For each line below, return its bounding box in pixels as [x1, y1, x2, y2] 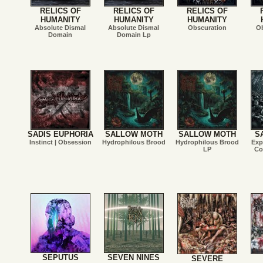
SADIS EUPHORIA [27, 130, 93, 139]
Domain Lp [116, 31, 151, 38]
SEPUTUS [42, 253, 79, 262]
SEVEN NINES [107, 253, 160, 262]
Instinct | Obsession [29, 139, 92, 146]
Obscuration [187, 24, 227, 31]
